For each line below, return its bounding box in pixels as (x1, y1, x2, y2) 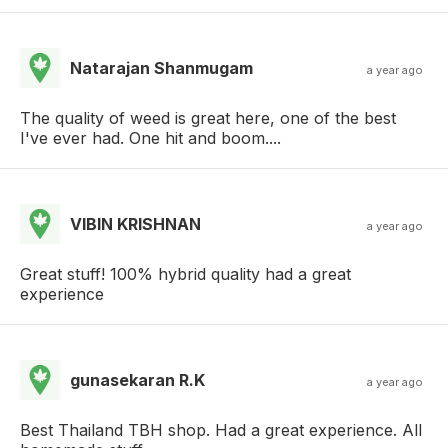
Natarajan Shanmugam (70, 57, 253, 78)
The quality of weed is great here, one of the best (20, 107, 396, 128)
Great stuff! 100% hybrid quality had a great (20, 263, 351, 284)
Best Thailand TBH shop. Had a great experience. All (20, 419, 422, 440)
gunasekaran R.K (70, 369, 205, 390)
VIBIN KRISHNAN (70, 213, 201, 234)
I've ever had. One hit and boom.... (20, 127, 281, 148)
